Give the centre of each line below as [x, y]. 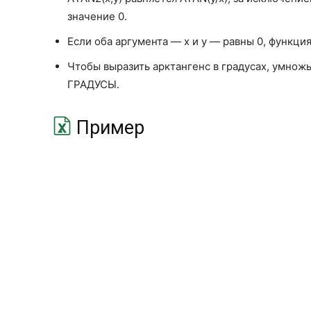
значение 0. [97, 16]
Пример [108, 128]
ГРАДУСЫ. [93, 84]
